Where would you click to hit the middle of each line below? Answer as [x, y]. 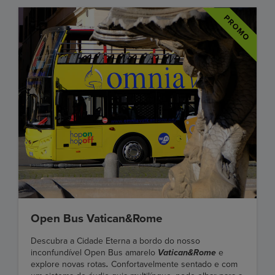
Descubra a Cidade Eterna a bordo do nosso [115, 241]
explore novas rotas [68, 265]
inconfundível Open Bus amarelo [94, 253]
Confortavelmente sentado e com [174, 265]
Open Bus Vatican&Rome [97, 219]
